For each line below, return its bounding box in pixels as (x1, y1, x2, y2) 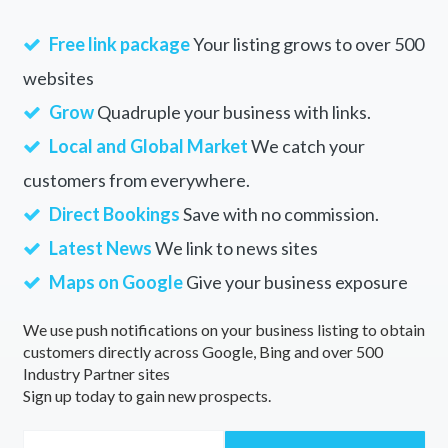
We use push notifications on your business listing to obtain (22, 319, 425, 339)
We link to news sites (151, 236, 318, 259)
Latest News (48, 236, 152, 259)
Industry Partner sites (22, 363, 170, 383)
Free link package (48, 32, 190, 55)
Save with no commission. (179, 202, 379, 225)
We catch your (247, 134, 365, 157)
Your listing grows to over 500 (189, 32, 424, 55)
